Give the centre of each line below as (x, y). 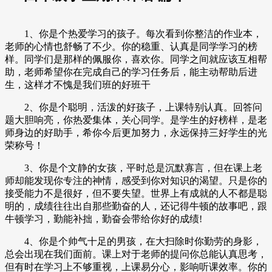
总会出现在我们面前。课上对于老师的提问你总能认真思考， (136, 254)
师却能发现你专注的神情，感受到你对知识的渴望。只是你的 (136, 181)
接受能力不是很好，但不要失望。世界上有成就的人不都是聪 (136, 194)
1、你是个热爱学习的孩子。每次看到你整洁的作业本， (134, 34)
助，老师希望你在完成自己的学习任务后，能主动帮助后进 (131, 72)
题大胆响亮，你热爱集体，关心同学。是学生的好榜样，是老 (136, 120)
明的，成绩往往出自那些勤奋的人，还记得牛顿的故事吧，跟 (136, 206)
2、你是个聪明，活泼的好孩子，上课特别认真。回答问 (134, 107)
